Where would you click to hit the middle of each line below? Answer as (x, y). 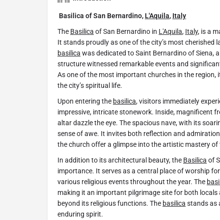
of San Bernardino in (126, 32)
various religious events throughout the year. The (132, 182)
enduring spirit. (80, 214)
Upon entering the (85, 101)
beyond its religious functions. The (110, 204)
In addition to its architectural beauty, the (120, 160)
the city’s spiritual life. (90, 86)
